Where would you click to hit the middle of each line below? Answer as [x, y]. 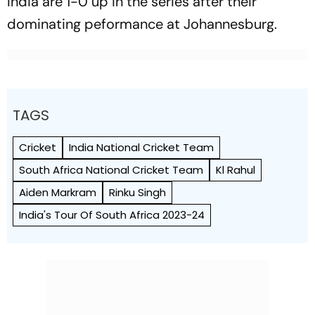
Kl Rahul [236, 170]
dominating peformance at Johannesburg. [142, 24]
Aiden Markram [58, 192]
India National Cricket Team [141, 147]
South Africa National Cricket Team [111, 170]
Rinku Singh [137, 192]
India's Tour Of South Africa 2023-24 [112, 215]
